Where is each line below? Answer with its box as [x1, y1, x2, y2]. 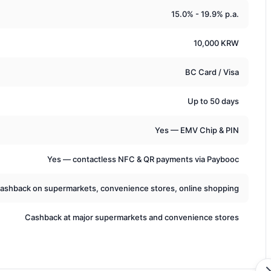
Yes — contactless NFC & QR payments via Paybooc [47, 154, 239, 164]
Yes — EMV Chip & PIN [155, 125, 239, 135]
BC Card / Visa [185, 67, 239, 77]
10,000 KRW [194, 38, 239, 48]
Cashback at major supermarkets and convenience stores [25, 212, 239, 222]
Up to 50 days [188, 96, 239, 106]
